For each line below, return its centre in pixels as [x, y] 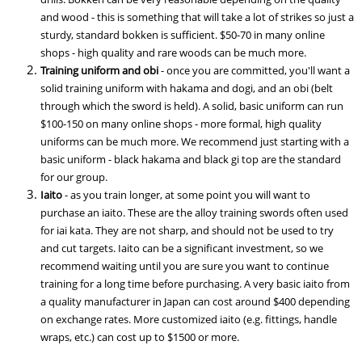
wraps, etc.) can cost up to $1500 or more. [140, 337]
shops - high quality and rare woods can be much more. [173, 53]
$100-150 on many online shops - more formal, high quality [181, 124]
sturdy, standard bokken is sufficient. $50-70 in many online [183, 35]
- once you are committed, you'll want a [254, 70]
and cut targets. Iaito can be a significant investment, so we [182, 248]
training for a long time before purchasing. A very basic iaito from [195, 284]
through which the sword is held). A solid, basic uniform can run [192, 106]
